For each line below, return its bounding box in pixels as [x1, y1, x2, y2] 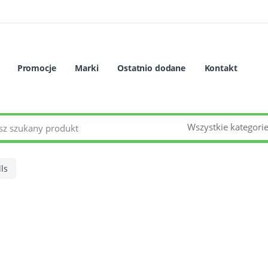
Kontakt [204, 62, 237, 74]
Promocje [17, 62, 56, 74]
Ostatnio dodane [117, 62, 185, 74]
